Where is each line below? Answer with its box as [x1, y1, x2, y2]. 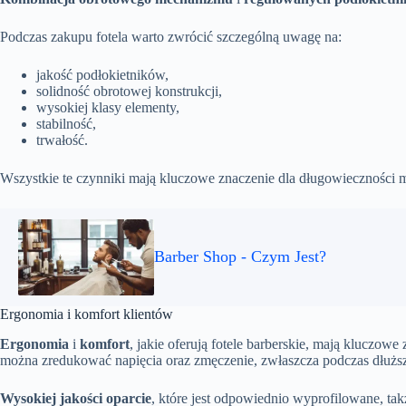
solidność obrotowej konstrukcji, [36, 82, 222, 99]
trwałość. [36, 131, 88, 148]
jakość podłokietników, [36, 66, 169, 82]
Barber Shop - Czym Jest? [154, 247, 326, 266]
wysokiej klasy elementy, [36, 99, 179, 115]
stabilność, [36, 115, 96, 131]
